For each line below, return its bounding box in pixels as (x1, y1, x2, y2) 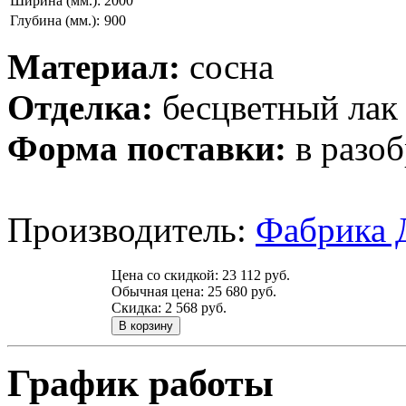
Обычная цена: (111, 283, 208, 299)
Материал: (7, 46, 180, 86)
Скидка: (111, 299, 165, 315)
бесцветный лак (153, 87, 398, 127)
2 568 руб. (165, 299, 227, 315)
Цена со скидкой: (111, 266, 222, 283)
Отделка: (7, 87, 153, 127)
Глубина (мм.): (10, 12, 100, 28)
